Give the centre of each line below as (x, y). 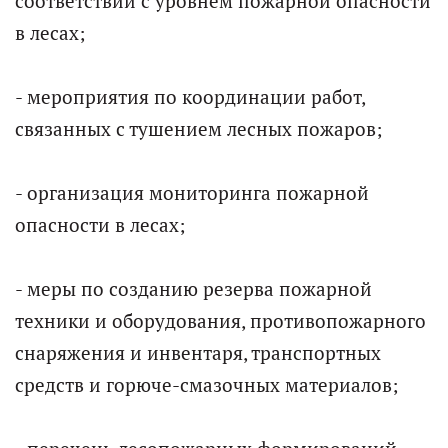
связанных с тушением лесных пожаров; (198, 129)
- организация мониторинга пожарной (192, 193)
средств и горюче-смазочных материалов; (206, 385)
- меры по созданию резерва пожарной (193, 289)
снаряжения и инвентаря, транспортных (198, 353)
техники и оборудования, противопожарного (220, 321)
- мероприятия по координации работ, (190, 97)
